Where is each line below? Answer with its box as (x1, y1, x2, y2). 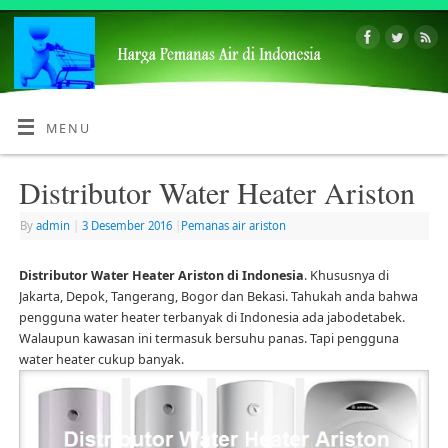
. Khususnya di (303, 267, 389, 285)
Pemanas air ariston (180, 217, 286, 233)
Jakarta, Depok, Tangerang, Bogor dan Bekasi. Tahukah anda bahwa (18, 288, 418, 306)
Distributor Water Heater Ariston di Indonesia (18, 267, 304, 285)
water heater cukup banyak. (18, 351, 184, 369)
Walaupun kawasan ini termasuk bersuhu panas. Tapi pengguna (18, 330, 399, 348)
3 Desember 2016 (81, 217, 172, 233)
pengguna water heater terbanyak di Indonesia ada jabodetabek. (18, 309, 405, 327)
